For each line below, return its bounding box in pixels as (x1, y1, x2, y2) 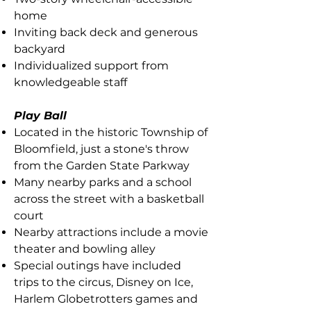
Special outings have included (14, 259, 181, 272)
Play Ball (14, 109, 67, 122)
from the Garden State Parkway (14, 159, 190, 172)
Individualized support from (14, 59, 169, 72)
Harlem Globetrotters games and (14, 292, 198, 305)
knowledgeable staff (14, 76, 127, 89)
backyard (14, 42, 65, 56)
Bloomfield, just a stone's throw (14, 142, 189, 155)
